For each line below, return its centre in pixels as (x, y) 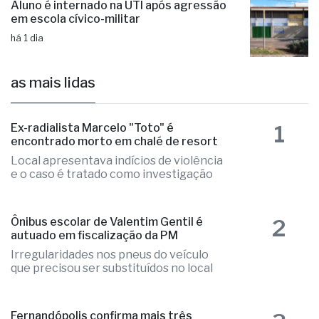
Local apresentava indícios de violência (117, 204)
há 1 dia (27, 81)
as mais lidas (53, 126)
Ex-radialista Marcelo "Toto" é (92, 171)
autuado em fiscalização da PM (94, 278)
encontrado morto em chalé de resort (114, 184)
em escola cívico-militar (75, 62)
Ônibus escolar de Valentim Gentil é (107, 265)
